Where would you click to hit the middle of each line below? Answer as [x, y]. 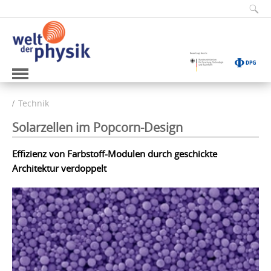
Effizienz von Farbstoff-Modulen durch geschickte [115, 153]
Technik [34, 103]
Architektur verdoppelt [59, 168]
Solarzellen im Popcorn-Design [97, 127]
